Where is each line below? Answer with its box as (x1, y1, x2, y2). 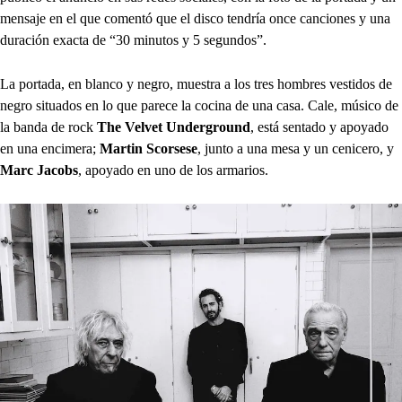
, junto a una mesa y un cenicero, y (197, 141, 394, 156)
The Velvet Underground (97, 119, 250, 135)
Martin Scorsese (100, 141, 197, 156)
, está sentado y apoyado (250, 119, 389, 135)
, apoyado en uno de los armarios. (78, 162, 268, 178)
